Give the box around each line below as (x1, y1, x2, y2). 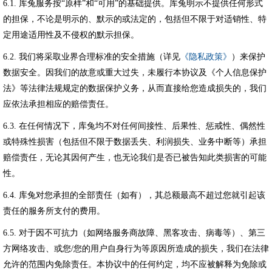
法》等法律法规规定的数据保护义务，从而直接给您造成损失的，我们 (3, 84, 267, 93)
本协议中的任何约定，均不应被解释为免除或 (97, 260, 267, 269)
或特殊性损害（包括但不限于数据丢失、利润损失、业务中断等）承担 (3, 137, 267, 146)
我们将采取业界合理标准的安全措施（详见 (19, 52, 180, 61)
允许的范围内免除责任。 (3, 260, 97, 269)
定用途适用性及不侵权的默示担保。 (3, 30, 139, 39)
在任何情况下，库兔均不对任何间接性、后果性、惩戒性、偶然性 (19, 121, 265, 131)
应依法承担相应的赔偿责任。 (3, 100, 114, 109)
